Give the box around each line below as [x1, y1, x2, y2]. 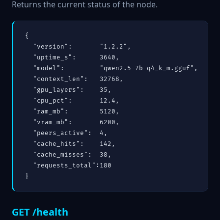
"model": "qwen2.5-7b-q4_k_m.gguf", [25, 65, 198, 72]
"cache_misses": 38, [25, 151, 111, 159]
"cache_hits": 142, [25, 140, 115, 148]
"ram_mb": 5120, [25, 108, 119, 115]
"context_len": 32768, [25, 76, 123, 83]
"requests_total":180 [25, 162, 111, 169]
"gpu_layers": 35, [25, 86, 111, 94]
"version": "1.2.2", [25, 43, 131, 51]
